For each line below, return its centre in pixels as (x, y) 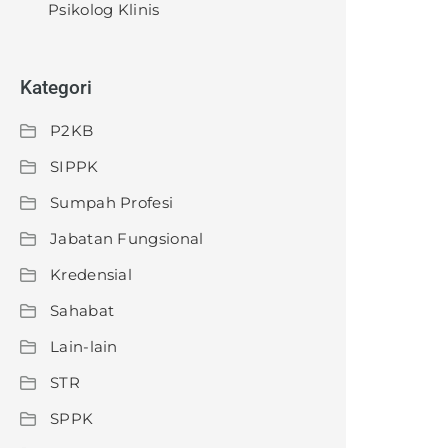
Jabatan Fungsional (127, 238)
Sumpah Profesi (112, 202)
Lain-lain (84, 346)
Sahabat (82, 310)
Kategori (56, 87)
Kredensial (91, 274)
